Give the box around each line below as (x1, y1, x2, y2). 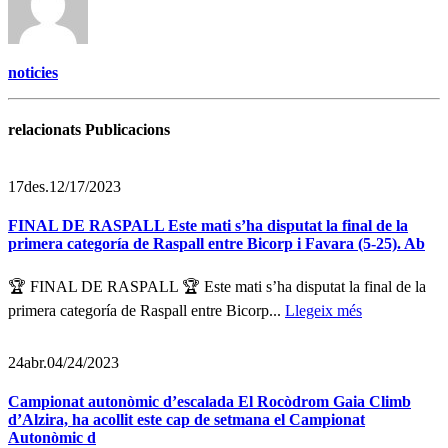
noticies (8, 63, 58, 81)
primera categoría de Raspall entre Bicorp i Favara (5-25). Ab (8, 235, 425, 253)
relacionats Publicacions (8, 120, 170, 138)
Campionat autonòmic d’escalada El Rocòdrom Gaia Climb (8, 393, 411, 411)
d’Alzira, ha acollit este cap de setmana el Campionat (8, 411, 365, 429)
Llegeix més (285, 301, 362, 319)
